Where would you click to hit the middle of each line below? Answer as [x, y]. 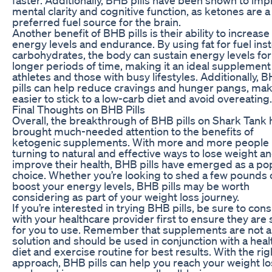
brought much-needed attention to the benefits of [133, 131]
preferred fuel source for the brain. [97, 22]
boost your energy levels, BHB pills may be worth [131, 185]
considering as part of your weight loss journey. [126, 196]
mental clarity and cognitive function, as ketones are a [141, 11]
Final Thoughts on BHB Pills [79, 109]
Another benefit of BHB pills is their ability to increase [141, 32]
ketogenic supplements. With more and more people [141, 142]
